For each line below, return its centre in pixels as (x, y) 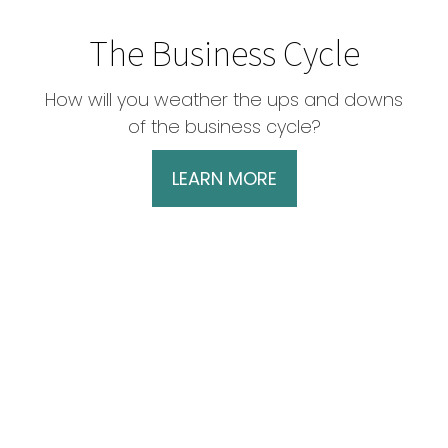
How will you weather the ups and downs (224, 100)
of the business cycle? (224, 127)
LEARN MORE (224, 179)
